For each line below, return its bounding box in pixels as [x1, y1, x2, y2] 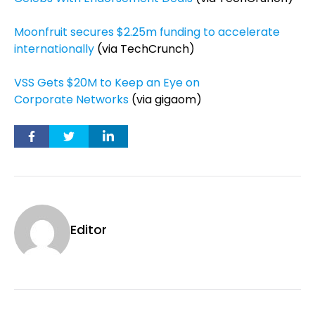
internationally [14, 41, 94, 57]
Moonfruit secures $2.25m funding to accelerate [14, 24, 280, 40]
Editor [70, 221, 107, 238]
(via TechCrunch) [94, 41, 195, 57]
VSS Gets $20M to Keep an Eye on [14, 75, 200, 91]
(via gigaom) [129, 91, 202, 108]
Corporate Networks [14, 91, 129, 108]
